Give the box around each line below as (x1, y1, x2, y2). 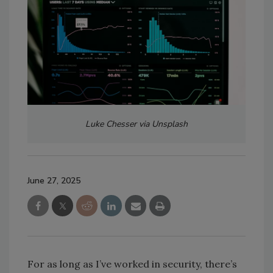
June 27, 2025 (27, 175, 80, 187)
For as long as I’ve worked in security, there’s (27, 258, 237, 271)
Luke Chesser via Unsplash (85, 118, 188, 130)
